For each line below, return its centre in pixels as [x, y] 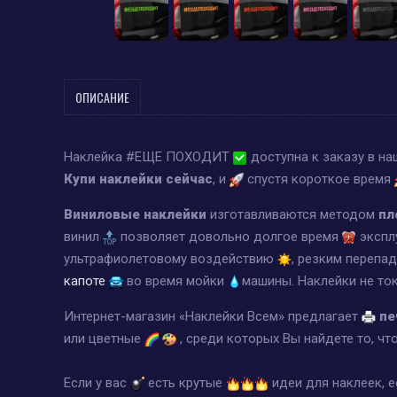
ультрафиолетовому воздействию [171, 258]
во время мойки [175, 280]
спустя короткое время [319, 179]
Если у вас [97, 382]
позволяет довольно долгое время [230, 236]
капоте [85, 280]
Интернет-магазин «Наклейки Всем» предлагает [213, 316]
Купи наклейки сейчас [138, 179]
